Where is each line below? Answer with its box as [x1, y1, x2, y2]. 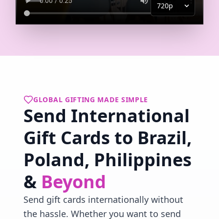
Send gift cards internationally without [23, 193, 183, 205]
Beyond [41, 169, 106, 194]
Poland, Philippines [23, 147, 192, 172]
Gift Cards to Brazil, [23, 125, 192, 150]
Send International [23, 103, 190, 128]
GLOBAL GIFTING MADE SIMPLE [33, 94, 149, 104]
